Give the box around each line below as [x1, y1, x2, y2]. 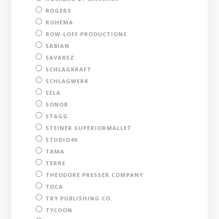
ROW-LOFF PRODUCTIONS [45, 30, 128, 38]
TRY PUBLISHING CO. [45, 194, 113, 202]
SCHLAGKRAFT [45, 65, 92, 73]
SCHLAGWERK [45, 77, 89, 85]
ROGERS [45, 6, 72, 14]
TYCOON [45, 206, 73, 214]
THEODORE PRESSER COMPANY [45, 171, 144, 178]
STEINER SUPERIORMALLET [45, 124, 132, 131]
